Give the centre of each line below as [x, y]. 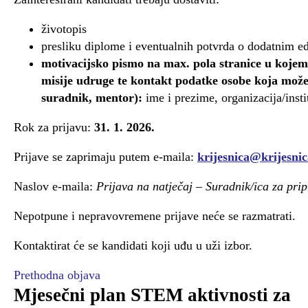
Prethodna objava [57, 275]
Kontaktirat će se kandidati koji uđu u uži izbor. [133, 245]
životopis [64, 29]
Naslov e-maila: [55, 186]
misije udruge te [84, 80]
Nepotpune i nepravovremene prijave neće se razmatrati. [155, 216]
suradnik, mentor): [92, 97]
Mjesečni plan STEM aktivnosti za [152, 295]
